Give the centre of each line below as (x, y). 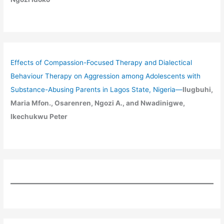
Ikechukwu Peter (39, 117)
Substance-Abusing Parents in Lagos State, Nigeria (93, 90)
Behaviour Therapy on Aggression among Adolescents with (106, 76)
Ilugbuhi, (198, 90)
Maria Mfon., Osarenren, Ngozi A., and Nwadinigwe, (98, 103)
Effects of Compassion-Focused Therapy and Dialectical (101, 63)
